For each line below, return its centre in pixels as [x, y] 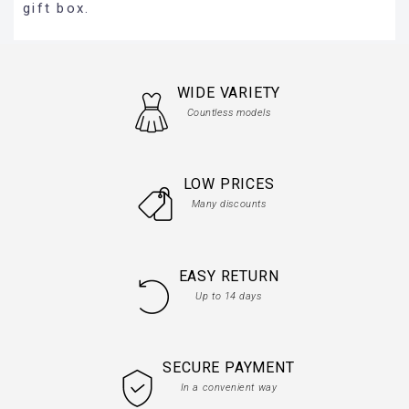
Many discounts [229, 204]
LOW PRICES [229, 184]
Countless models [229, 112]
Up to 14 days [229, 296]
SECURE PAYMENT [229, 368]
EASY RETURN [229, 276]
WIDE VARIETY [229, 92]
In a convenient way [229, 388]
